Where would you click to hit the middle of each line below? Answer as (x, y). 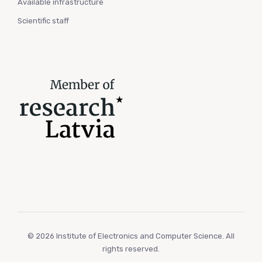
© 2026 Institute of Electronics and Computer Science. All (131, 236)
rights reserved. (131, 249)
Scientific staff (43, 20)
